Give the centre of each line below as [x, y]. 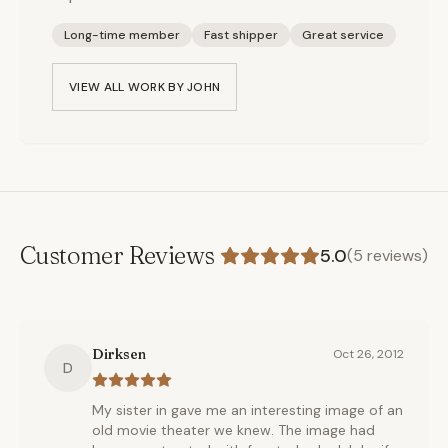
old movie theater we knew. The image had [233, 430]
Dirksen [119, 354]
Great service [343, 35]
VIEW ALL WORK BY [128, 87]
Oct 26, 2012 [368, 354]
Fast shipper [241, 35]
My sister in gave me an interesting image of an [247, 410]
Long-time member [122, 35]
